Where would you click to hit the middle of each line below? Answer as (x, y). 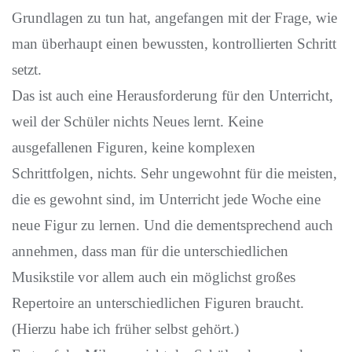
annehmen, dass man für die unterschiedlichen (150, 251)
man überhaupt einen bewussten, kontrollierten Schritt (174, 44)
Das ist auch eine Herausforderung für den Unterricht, (172, 95)
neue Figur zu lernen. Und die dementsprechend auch (172, 225)
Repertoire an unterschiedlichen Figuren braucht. (158, 303)
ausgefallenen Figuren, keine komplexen (134, 147)
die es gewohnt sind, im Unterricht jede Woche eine (166, 199)
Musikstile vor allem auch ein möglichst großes (154, 277)
